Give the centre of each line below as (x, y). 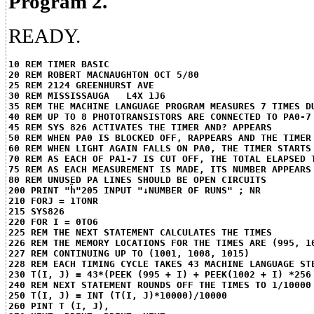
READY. (45, 36)
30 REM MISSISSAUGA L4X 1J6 (87, 96)
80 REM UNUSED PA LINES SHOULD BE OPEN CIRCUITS (137, 180)
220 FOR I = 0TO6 (53, 222)
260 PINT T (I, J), (59, 306)
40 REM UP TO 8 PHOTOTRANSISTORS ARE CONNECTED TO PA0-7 (160, 117)
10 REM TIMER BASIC (59, 64)
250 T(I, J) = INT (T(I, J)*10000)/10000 (118, 295)
